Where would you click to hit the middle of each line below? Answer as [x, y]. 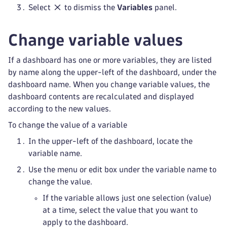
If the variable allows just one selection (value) [127, 198]
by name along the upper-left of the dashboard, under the [112, 72]
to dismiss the [90, 7]
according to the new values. [60, 109]
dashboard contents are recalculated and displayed [101, 97]
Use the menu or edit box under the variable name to [122, 169]
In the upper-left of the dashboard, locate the [110, 141]
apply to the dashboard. [85, 222]
